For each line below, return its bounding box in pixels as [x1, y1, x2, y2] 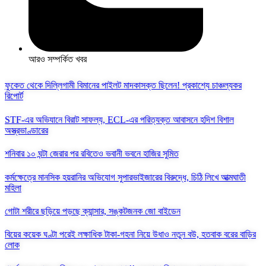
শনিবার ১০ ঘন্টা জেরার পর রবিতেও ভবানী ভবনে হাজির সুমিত [5, 148, 179, 159]
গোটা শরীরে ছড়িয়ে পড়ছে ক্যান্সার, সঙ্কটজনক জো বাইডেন [5, 205, 180, 216]
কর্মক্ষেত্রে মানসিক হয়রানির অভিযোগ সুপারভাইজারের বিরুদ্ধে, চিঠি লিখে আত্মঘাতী [5, 172, 246, 182]
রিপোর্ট [5, 91, 23, 102]
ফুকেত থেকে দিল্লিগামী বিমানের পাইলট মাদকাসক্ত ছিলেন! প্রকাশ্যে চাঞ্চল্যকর [5, 80, 242, 91]
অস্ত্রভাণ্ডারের [5, 125, 48, 135]
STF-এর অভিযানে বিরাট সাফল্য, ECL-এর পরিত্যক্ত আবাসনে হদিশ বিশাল [5, 114, 234, 125]
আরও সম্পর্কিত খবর [28, 53, 87, 64]
